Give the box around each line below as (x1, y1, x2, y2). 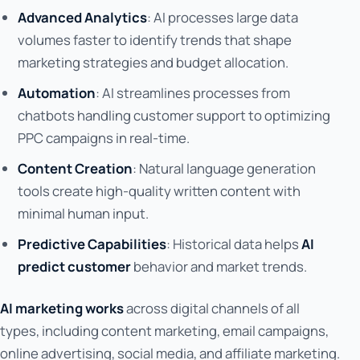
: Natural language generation (132, 159, 316, 178)
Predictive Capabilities (17, 235, 166, 254)
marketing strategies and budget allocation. (17, 53, 288, 72)
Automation (17, 84, 96, 103)
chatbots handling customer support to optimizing (17, 106, 330, 125)
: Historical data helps (166, 235, 301, 254)
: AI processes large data (146, 8, 298, 27)
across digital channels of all (124, 299, 300, 318)
